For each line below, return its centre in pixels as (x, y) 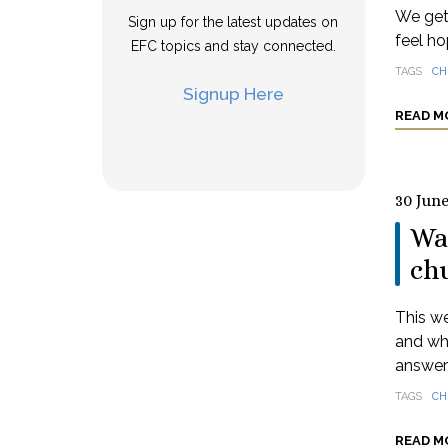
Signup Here (233, 93)
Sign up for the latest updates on (233, 22)
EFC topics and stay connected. (233, 46)
